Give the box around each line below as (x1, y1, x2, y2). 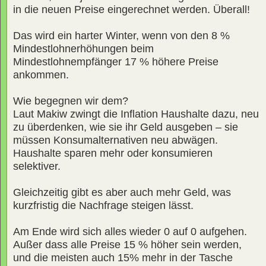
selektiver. (13, 160, 61, 172)
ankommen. (13, 68, 69, 81)
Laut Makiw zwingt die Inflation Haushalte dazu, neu (13, 107, 259, 120)
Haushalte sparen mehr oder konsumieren (13, 147, 213, 159)
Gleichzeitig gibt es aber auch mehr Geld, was (13, 186, 231, 198)
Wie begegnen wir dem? (13, 94, 128, 107)
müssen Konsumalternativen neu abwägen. (13, 134, 218, 146)
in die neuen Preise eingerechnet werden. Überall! (13, 3, 250, 15)
